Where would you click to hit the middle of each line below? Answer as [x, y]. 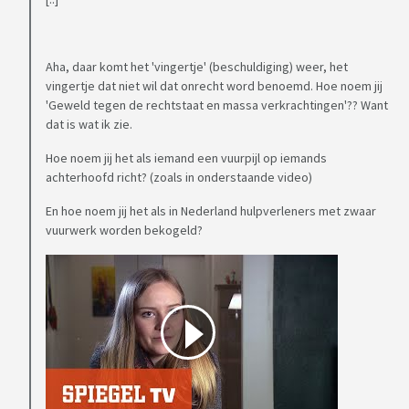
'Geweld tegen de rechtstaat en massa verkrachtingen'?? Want [217, 105]
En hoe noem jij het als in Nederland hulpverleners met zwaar [211, 211]
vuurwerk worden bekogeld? [124, 231]
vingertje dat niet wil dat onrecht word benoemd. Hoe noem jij [214, 86]
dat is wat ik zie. [89, 125]
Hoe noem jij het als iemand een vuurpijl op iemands [186, 158]
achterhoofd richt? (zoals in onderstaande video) [179, 178]
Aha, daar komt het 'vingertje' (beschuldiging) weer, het [197, 67]
